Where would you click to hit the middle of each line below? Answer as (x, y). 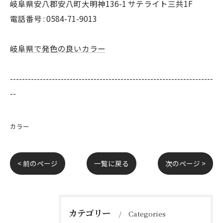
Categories (147, 214)
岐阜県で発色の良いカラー (58, 48)
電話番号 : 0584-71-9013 (54, 18)
